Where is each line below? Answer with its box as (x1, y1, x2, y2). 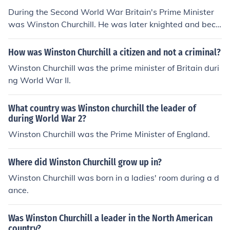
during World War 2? (8, 113, 86, 124)
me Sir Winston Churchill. (8, 31, 104, 42)
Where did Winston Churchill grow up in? (8, 157, 162, 168)
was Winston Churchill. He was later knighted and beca (8, 19, 221, 29)
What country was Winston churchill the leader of (8, 103, 196, 114)
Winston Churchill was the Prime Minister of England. (8, 129, 210, 139)
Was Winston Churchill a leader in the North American (8, 213, 213, 224)
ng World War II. (8, 75, 71, 85)
